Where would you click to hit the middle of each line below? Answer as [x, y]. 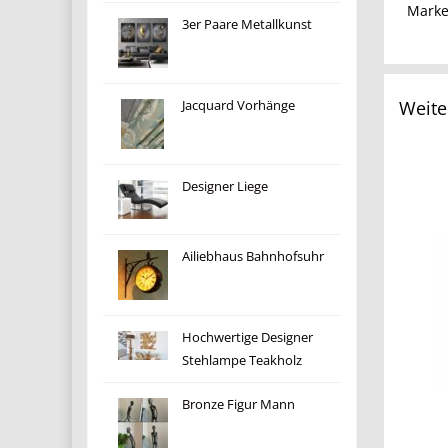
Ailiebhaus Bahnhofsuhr [253, 256]
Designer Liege [225, 186]
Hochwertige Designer [248, 337]
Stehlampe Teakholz [242, 360]
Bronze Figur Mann [239, 404]
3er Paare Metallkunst [247, 24]
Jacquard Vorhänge [239, 105]
